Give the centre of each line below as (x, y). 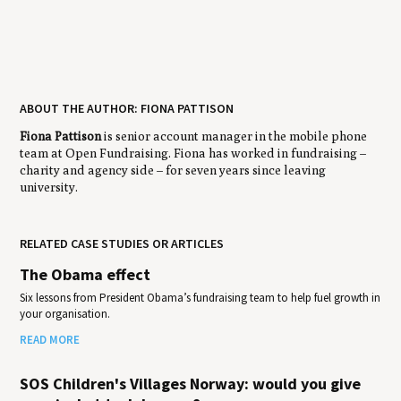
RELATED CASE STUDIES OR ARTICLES (122, 244)
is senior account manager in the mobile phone (235, 137)
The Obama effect (85, 275)
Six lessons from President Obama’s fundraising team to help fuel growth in (200, 297)
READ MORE (50, 340)
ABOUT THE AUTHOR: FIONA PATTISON (127, 108)
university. (49, 188)
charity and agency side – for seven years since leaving (173, 171)
